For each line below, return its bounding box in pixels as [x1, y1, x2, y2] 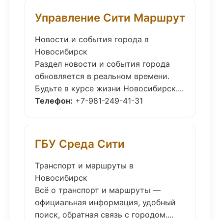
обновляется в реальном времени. [35, 71, 169, 81]
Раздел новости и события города [35, 59, 170, 69]
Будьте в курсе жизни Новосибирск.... [35, 83, 184, 93]
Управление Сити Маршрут [35, 11, 185, 24]
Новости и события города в [35, 34, 149, 44]
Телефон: [35, 96, 73, 106]
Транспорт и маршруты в [35, 161, 134, 170]
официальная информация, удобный [35, 197, 176, 207]
